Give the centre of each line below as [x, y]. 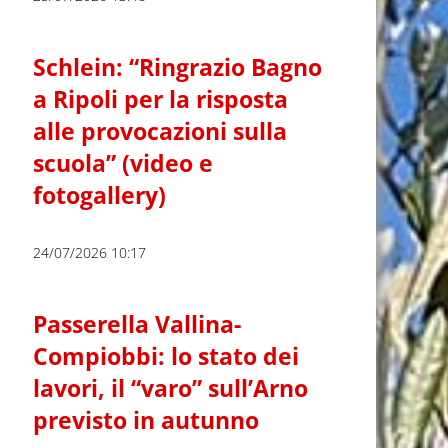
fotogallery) [100, 196]
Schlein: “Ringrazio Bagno [178, 68]
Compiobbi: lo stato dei [166, 357]
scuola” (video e [123, 164]
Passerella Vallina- [137, 325]
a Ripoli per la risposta [161, 100]
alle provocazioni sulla [160, 132]
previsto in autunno [146, 421]
